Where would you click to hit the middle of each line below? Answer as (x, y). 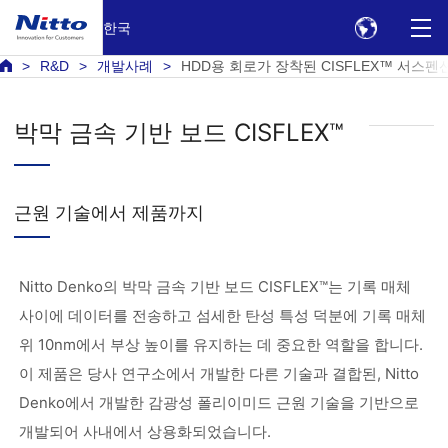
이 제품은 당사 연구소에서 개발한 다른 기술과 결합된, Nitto (218, 373)
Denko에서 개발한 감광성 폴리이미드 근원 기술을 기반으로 (218, 402)
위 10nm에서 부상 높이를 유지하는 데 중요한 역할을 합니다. (220, 344)
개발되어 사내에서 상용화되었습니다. (144, 431)
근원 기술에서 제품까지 (109, 212)
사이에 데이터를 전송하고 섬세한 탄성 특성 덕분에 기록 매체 (222, 315)
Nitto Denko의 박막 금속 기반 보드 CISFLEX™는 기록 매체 (214, 286)
